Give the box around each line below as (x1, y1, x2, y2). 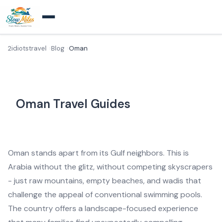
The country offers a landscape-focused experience (8, 203, 198, 214)
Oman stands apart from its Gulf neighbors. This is (8, 148, 189, 158)
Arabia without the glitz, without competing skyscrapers (8, 162, 213, 172)
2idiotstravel (8, 44, 47, 53)
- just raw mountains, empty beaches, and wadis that (8, 175, 201, 186)
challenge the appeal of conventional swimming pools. (8, 189, 202, 200)
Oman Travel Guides (16, 96, 130, 111)
